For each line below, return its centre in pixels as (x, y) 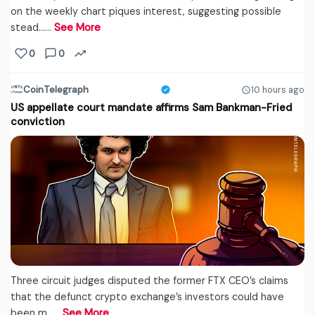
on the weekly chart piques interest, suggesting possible (146, 12)
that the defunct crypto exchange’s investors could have (147, 297)
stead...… (32, 28)
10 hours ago (278, 90)
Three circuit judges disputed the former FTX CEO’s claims (149, 281)
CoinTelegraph (56, 90)
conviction (38, 122)
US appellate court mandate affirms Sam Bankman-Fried (152, 108)
